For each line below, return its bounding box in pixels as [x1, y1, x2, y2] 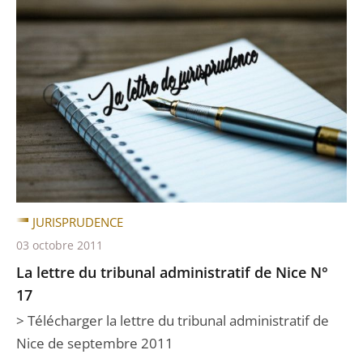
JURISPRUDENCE [32, 214, 123, 230]
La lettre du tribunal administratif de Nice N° [16, 263, 328, 282]
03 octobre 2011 [16, 237, 103, 253]
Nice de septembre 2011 [16, 334, 173, 352]
